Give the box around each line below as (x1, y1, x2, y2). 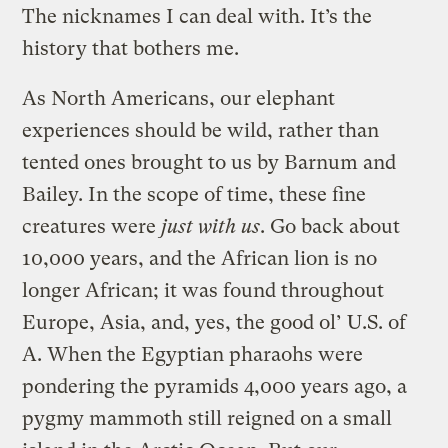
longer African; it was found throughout (22, 278, 385, 302)
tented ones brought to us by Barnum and (22, 150, 397, 174)
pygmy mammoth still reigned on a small (22, 406, 393, 430)
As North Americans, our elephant (22, 86, 336, 110)
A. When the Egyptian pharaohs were (22, 342, 364, 366)
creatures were (22, 214, 162, 238)
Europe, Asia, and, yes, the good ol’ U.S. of (22, 310, 407, 334)
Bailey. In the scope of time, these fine (22, 182, 367, 206)
